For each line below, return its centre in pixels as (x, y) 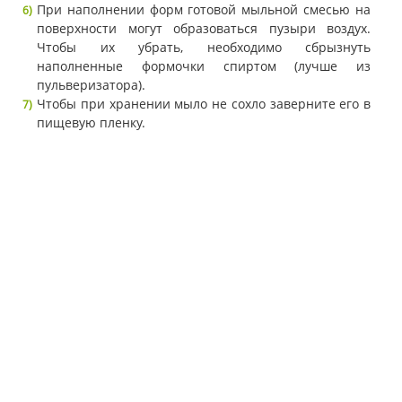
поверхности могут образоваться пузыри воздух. (204, 29)
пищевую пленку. (91, 123)
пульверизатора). (91, 85)
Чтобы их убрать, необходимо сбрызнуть (204, 48)
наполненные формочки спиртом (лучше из (204, 66)
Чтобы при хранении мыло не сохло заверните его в (204, 104)
